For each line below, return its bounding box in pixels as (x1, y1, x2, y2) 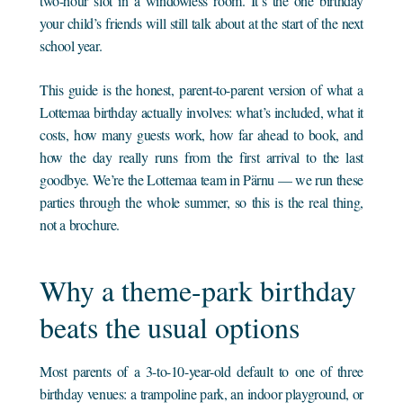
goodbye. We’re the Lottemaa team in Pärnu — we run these (40, 169, 363, 189)
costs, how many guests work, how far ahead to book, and (40, 124, 363, 144)
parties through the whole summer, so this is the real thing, (40, 192, 363, 211)
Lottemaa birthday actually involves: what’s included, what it (40, 102, 363, 121)
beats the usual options (40, 307, 300, 346)
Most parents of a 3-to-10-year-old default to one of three (40, 361, 363, 381)
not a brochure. (40, 214, 121, 234)
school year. (40, 35, 103, 55)
